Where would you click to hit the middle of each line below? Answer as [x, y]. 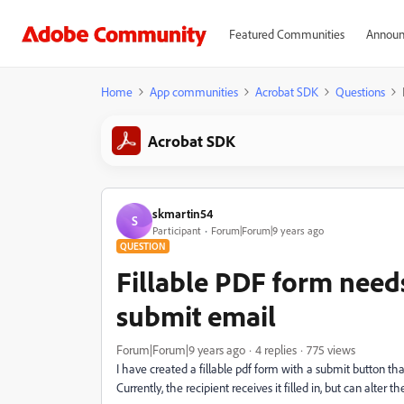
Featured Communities [286, 34]
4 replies [276, 349]
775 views [331, 349]
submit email [196, 316]
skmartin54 [183, 213]
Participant [177, 230]
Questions [360, 92]
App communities [194, 92]
